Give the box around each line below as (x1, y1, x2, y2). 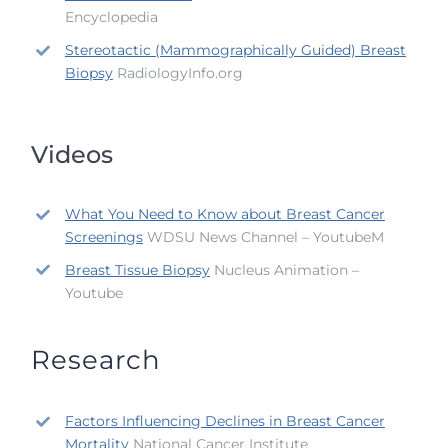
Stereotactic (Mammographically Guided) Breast (64, 41, 406, 60)
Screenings (64, 227, 143, 246)
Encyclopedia (64, 8, 158, 27)
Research (31, 344, 162, 377)
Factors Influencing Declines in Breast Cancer (64, 412, 385, 431)
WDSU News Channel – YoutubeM (142, 227, 384, 246)
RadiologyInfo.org (112, 64, 243, 83)
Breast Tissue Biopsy (64, 260, 210, 279)
